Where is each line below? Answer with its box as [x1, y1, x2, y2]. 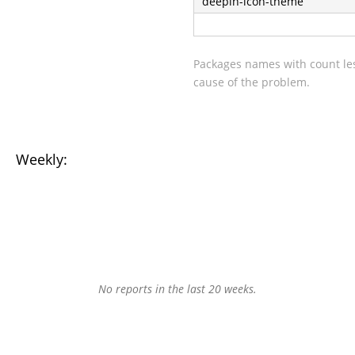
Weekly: [16, 150, 67, 169]
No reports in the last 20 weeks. [98, 281, 257, 297]
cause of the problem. [193, 74, 310, 90]
